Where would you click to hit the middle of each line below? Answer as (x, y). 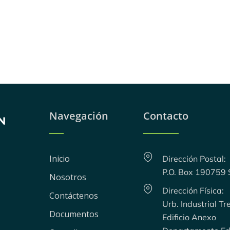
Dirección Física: (193, 190)
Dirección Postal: (194, 159)
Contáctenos (74, 196)
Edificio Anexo (189, 217)
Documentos (74, 214)
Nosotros (68, 177)
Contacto (166, 116)
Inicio (60, 159)
